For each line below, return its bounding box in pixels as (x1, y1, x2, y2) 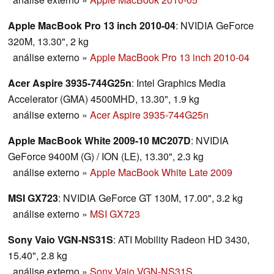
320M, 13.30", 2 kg (8, 34, 89, 49)
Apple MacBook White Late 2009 (90, 165, 232, 180)
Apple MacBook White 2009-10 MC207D (8, 133, 191, 148)
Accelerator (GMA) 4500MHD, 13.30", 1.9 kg (8, 92, 199, 106)
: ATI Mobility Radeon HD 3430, (113, 232, 250, 247)
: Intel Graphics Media (131, 76, 226, 91)
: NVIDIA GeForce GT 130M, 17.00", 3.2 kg (58, 191, 243, 206)
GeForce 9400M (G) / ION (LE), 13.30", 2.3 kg (8, 149, 204, 164)
